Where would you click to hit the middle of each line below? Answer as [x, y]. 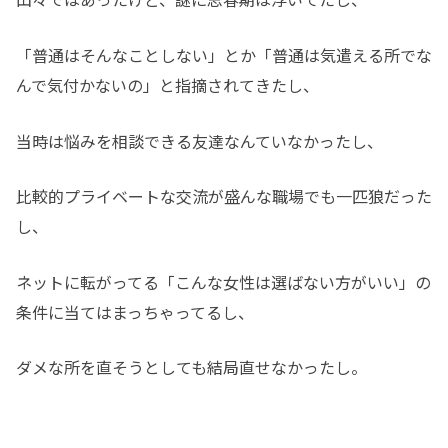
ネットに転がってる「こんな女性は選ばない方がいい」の [223, 281]
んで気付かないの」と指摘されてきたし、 [167, 84]
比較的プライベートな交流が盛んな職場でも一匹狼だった [224, 196]
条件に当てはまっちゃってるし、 [135, 311]
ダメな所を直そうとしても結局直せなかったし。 [191, 367]
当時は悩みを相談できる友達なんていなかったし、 [199, 140]
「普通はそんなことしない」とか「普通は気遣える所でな [224, 54]
